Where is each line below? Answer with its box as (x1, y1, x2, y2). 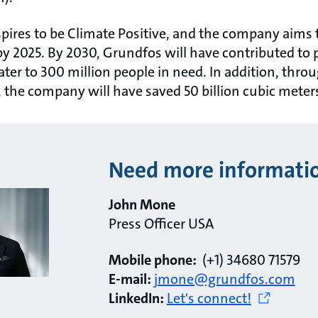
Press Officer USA (108, 214, 214, 233)
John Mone (108, 194, 175, 214)
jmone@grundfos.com (153, 269, 295, 288)
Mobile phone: (108, 250, 202, 269)
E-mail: (108, 269, 154, 288)
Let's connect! (166, 288, 251, 307)
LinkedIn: (108, 288, 164, 307)
